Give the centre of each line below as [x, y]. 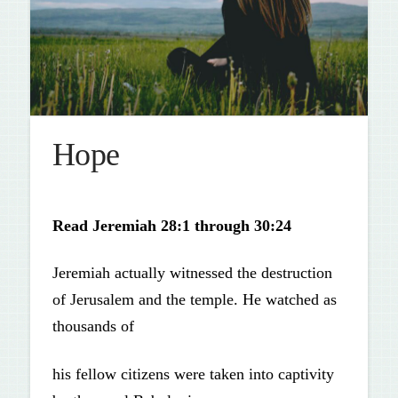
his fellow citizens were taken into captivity [193, 374]
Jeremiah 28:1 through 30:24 [191, 225]
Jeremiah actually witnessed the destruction [192, 273]
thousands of [93, 326]
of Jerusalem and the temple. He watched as [194, 300]
